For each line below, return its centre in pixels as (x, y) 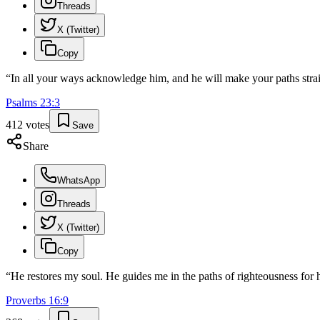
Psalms (21, 103)
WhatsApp (79, 181)
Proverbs (26, 301)
